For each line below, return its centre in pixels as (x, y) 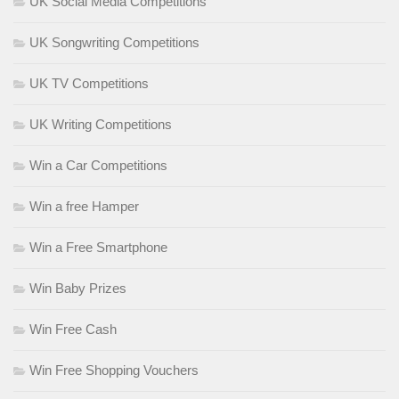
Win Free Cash (73, 330)
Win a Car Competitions (98, 166)
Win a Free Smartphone (98, 248)
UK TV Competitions (89, 84)
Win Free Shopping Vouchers (114, 370)
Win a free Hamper (84, 207)
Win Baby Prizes (78, 289)
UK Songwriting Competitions (114, 43)
